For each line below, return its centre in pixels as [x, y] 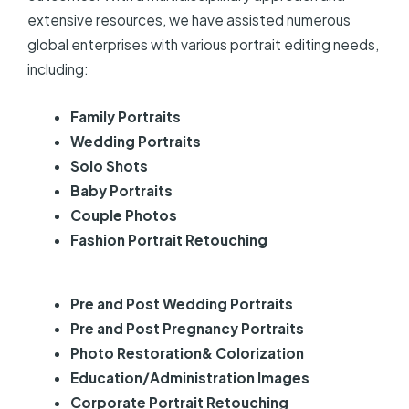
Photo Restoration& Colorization [187, 352]
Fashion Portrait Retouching [168, 239]
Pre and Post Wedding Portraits [181, 303]
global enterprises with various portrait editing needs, [203, 44]
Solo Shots [109, 165]
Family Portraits [125, 116]
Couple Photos [123, 215]
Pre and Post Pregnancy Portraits [187, 328]
